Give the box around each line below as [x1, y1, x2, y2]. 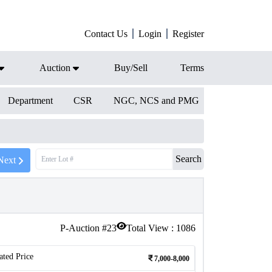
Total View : [126, 223, 176, 233]
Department [7, 95, 53, 106]
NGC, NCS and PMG [113, 95, 199, 106]
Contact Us [84, 29, 127, 39]
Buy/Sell [114, 63, 148, 73]
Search [175, 154, 202, 164]
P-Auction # [60, 223, 107, 233]
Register [172, 29, 204, 39]
